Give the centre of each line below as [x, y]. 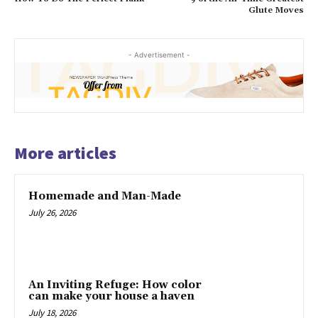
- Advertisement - [159, 55]
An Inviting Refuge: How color [115, 285]
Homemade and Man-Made [105, 196]
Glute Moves [276, 11]
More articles [65, 153]
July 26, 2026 [52, 212]
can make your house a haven [111, 297]
